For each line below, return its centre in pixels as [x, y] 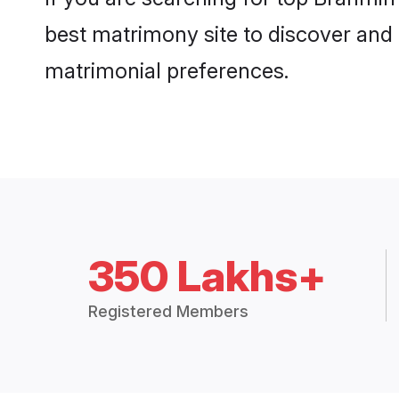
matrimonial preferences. [167, 71]
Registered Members [169, 312]
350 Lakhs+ [208, 276]
